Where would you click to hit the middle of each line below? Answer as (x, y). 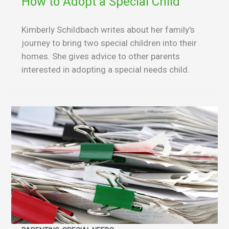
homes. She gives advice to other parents (101, 56)
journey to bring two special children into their (109, 43)
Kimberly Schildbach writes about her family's (108, 29)
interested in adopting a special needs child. (106, 69)
